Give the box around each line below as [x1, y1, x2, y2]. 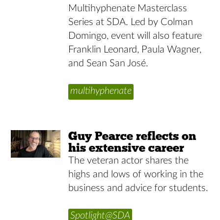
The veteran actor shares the [68, 155, 189, 165]
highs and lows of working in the [68, 169, 204, 179]
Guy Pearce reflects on [68, 128, 197, 143]
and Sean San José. [68, 58, 149, 68]
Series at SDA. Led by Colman [68, 17, 193, 27]
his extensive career [68, 140, 185, 155]
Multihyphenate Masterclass [68, 3, 188, 13]
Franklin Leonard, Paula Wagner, [68, 44, 202, 55]
